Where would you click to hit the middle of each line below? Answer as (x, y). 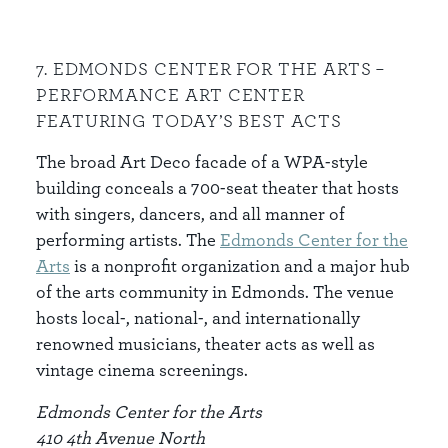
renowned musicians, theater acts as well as (205, 343)
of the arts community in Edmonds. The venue (215, 291)
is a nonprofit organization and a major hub (240, 265)
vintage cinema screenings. (142, 369)
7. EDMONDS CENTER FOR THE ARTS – (211, 68)
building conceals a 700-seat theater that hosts (217, 187)
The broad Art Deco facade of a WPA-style (202, 161)
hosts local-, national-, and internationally (198, 317)
